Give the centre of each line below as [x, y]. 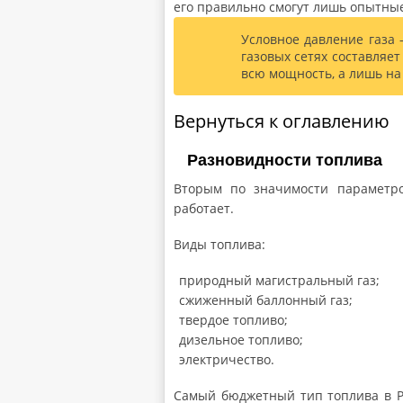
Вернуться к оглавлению [282, 121]
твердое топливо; [233, 319]
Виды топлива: [219, 244]
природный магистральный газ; [279, 280]
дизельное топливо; [241, 339]
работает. [204, 208]
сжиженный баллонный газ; [266, 300]
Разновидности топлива [285, 160]
